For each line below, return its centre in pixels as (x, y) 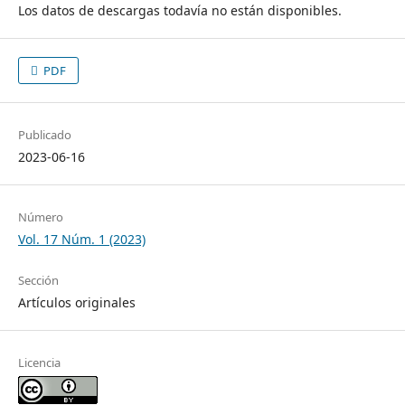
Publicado (44, 134)
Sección (38, 280)
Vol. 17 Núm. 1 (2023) (81, 239)
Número (40, 217)
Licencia (39, 362)
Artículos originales (76, 302)
